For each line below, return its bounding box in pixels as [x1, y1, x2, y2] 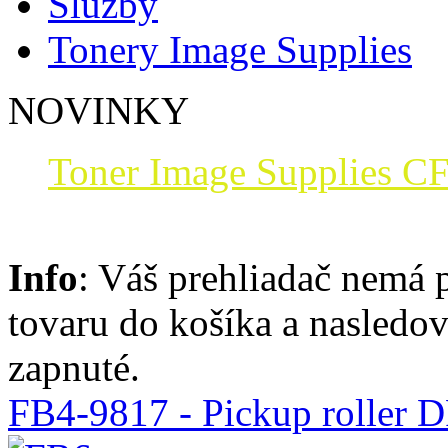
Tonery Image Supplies [48, 28, 412, 72]
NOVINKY [8, 89, 189, 133]
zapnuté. [8, 346, 140, 390]
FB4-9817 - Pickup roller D [8, 391, 445, 435]
